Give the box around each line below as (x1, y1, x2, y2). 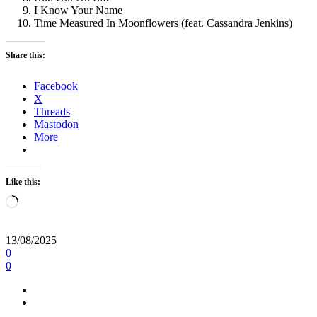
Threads (34, 105, 70, 118)
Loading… (18, 195, 67, 207)
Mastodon (34, 118, 79, 131)
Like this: (6, 177, 40, 188)
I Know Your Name (34, 4, 122, 17)
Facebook (34, 80, 78, 93)
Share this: (6, 50, 45, 61)
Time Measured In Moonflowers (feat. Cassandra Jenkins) (34, 17, 292, 30)
